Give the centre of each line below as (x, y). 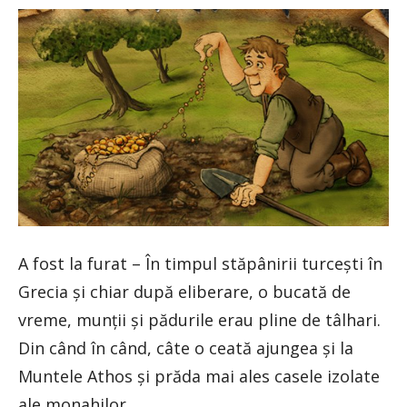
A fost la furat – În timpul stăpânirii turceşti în (200, 264)
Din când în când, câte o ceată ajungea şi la (186, 348)
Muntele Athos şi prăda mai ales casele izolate (199, 377)
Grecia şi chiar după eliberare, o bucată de (184, 292)
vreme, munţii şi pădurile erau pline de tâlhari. (199, 320)
